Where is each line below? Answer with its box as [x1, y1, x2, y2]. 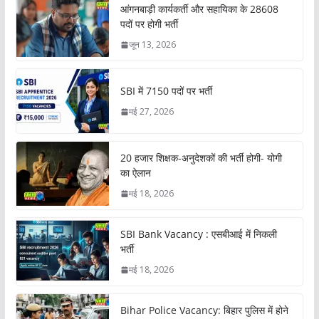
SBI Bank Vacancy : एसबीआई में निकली [120, 227, 277, 241]
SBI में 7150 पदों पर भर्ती [120, 84, 212, 98]
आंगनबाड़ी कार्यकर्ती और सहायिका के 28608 [120, 2, 278, 16]
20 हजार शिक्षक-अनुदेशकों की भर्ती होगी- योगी [120, 151, 282, 165]
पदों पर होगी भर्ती [120, 17, 178, 31]
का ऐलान [120, 166, 151, 180]
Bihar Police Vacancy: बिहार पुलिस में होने [120, 303, 288, 318]
